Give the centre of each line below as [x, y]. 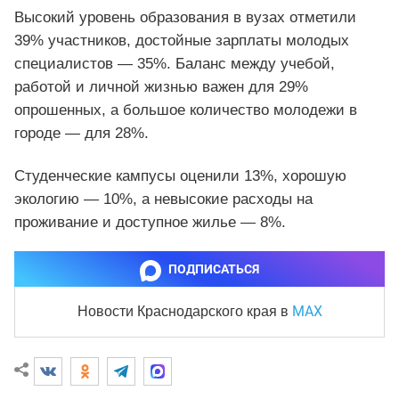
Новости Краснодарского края [179, 312]
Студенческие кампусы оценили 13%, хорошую [180, 176]
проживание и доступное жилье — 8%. [150, 223]
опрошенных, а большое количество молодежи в [186, 110]
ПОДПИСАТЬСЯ [214, 269]
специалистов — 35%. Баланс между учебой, [175, 64]
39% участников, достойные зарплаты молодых [182, 41]
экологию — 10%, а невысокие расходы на [163, 199]
